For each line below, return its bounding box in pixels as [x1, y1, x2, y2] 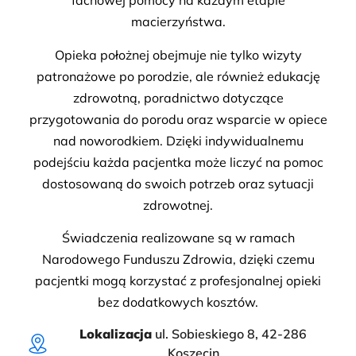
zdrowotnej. [143, 196, 213, 213]
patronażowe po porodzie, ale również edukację [36, 68, 320, 84]
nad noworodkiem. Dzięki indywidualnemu [52, 132, 304, 149]
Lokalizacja [79, 326, 153, 342]
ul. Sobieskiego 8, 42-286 [152, 326, 308, 342]
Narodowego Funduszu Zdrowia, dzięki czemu [41, 250, 315, 267]
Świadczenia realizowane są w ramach [61, 229, 295, 246]
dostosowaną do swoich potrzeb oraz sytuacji [42, 175, 314, 192]
